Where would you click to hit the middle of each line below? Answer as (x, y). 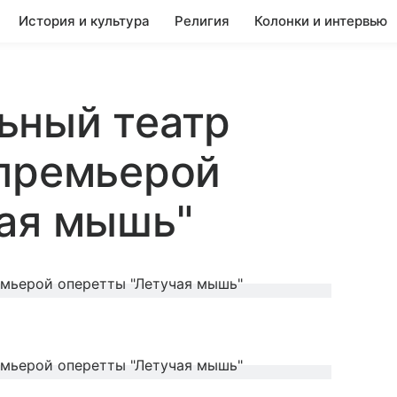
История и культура (84, 21)
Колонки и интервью (321, 21)
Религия (202, 21)
